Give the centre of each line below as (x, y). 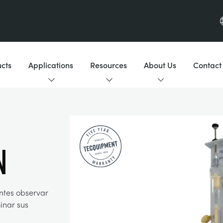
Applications (51, 65)
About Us (160, 65)
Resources (109, 65)
